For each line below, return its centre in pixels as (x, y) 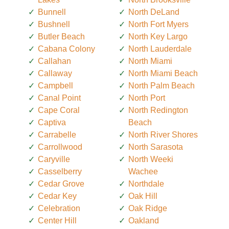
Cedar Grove (61, 184)
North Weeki (151, 159)
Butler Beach (61, 37)
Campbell (55, 86)
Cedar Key (57, 196)
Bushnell (54, 25)
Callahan (54, 61)
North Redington (158, 110)
